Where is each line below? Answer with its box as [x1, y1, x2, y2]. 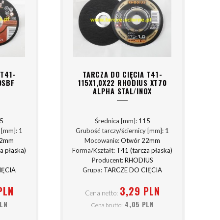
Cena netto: [84, 189, 118, 197]
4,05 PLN [125, 199, 154, 210]
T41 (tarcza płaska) [116, 146, 173, 155]
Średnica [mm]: [94, 117, 138, 125]
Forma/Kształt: [72, 146, 117, 155]
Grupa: [82, 166, 104, 174]
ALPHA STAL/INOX [93, 85, 152, 96]
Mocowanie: [84, 137, 121, 145]
